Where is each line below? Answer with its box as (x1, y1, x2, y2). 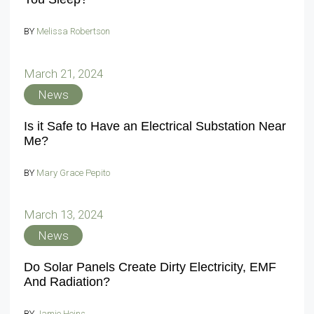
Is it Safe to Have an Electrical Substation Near (24, 118, 286, 133)
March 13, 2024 (24, 207, 103, 222)
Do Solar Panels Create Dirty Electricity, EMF (24, 260, 276, 275)
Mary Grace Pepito (36, 167, 110, 178)
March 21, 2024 (24, 66, 103, 81)
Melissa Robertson (36, 26, 110, 37)
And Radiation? (24, 275, 110, 289)
